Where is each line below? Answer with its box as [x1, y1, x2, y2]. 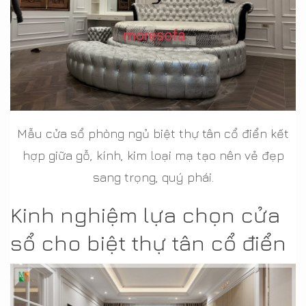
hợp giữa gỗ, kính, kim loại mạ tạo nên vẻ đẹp [22, 148, 284, 163]
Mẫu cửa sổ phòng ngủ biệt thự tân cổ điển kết [17, 126, 289, 141]
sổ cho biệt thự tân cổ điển [10, 229, 292, 255]
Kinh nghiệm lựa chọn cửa [10, 201, 280, 227]
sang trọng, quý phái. [92, 169, 214, 184]
